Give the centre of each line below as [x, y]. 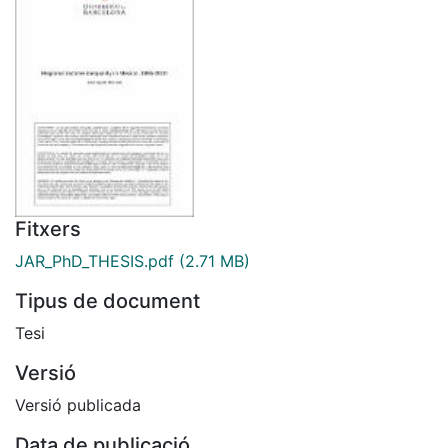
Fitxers [48, 228]
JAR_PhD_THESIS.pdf [94, 260]
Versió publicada [78, 404]
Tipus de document [107, 300]
